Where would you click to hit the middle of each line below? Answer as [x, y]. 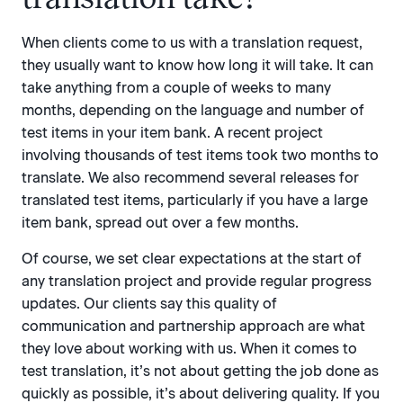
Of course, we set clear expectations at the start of [192, 258]
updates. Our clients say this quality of [149, 303]
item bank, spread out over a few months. [160, 223]
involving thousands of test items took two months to [200, 156]
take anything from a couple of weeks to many [176, 88]
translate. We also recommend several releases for [190, 178]
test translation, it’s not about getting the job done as [200, 371]
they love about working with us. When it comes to [189, 348]
